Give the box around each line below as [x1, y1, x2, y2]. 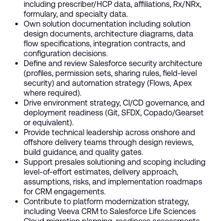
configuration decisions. [24, 48, 108, 58]
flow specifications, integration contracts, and [24, 38, 185, 48]
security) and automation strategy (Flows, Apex [24, 78, 192, 88]
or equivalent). [24, 117, 74, 127]
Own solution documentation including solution [24, 19, 190, 29]
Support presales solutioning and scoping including [24, 157, 206, 167]
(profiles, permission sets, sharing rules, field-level [24, 68, 197, 78]
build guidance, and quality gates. [24, 147, 143, 157]
